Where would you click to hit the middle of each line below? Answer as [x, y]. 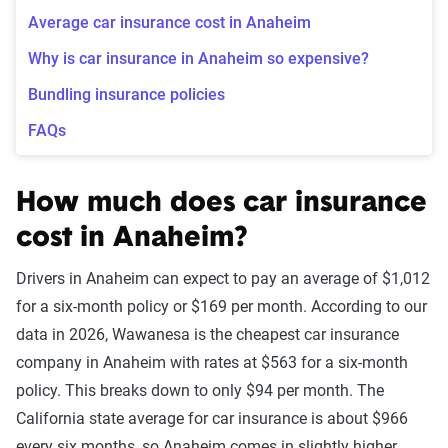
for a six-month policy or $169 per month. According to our [221, 307]
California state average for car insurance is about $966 [212, 419]
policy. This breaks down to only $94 [146, 391]
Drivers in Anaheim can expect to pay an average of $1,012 [223, 279]
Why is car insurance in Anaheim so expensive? [198, 59]
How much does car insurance [221, 204]
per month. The [330, 391]
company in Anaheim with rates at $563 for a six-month [212, 363]
